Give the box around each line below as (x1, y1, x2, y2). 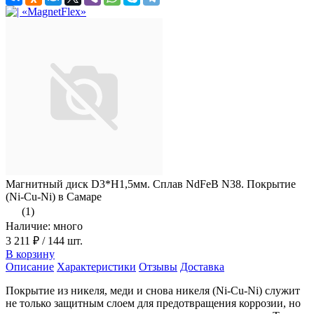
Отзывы (139, 260, 177, 273)
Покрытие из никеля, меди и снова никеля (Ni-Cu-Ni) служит (6, 284, 300, 296)
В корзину (6, 247, 55, 260)
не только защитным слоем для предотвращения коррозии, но (6, 296, 301, 309)
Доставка (180, 260, 224, 273)
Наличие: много (6, 219, 83, 232)
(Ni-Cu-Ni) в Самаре (6, 190, 102, 203)
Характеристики (57, 260, 136, 273)
